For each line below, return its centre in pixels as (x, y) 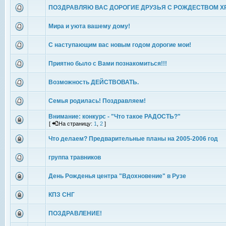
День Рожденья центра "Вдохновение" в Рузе (117, 176)
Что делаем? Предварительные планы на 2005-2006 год (133, 139)
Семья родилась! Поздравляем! (97, 101)
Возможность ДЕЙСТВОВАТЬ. (94, 82)
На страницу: (76, 124)
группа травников (75, 157)
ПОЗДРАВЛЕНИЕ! (75, 213)
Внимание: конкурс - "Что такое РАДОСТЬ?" (115, 117)
